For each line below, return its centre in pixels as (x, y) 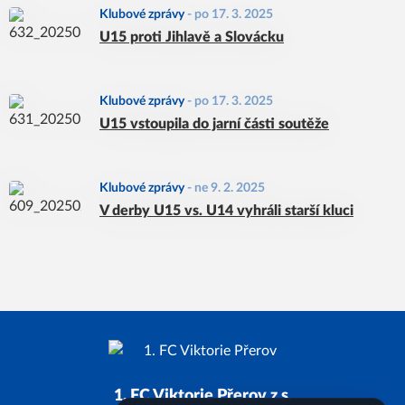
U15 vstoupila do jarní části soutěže (214, 124)
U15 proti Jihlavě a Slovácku (192, 37)
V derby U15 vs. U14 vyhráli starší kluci (226, 211)
